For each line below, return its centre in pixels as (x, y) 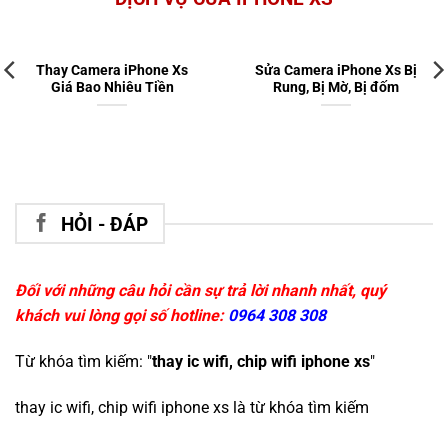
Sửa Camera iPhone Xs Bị (336, 70)
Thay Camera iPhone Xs (112, 70)
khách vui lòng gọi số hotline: (121, 316)
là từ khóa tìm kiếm (299, 407)
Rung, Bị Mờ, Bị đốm (336, 87)
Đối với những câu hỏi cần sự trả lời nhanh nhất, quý (200, 291)
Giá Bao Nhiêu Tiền (112, 87)
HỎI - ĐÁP (104, 224)
